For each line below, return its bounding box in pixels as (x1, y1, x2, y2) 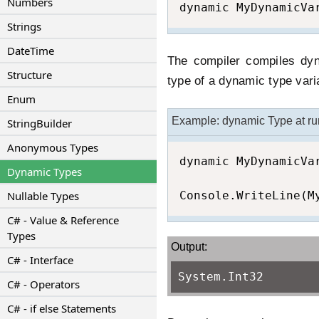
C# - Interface (7, 253, 73, 267)
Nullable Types (7, 189, 79, 203)
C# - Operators (7, 277, 80, 291)
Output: (171, 241, 207, 253)
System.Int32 (178, 270, 263, 283)
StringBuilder (7, 116, 72, 130)
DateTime (7, 43, 54, 58)
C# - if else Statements (7, 301, 116, 315)
